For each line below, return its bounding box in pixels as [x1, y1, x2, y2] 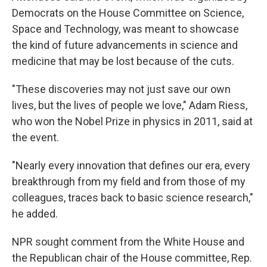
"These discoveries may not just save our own [12, 83, 231, 95]
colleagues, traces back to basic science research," [12, 191, 253, 204]
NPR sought [12, 235, 69, 248]
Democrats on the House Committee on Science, [12, 7, 244, 19]
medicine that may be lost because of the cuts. [12, 55, 234, 67]
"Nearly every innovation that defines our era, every [12, 159, 250, 172]
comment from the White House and [71, 235, 244, 248]
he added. [12, 207, 58, 220]
